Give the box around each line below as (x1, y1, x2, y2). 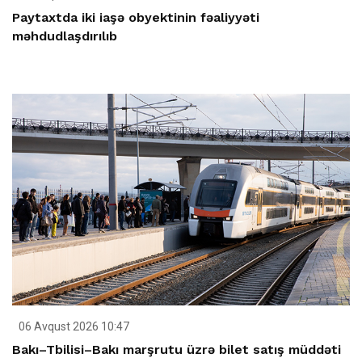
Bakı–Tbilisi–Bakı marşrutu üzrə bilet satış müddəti (12, 342, 341, 358)
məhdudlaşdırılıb (12, 27, 117, 44)
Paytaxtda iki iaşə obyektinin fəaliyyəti (12, 9, 259, 25)
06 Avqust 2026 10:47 (16, 320, 129, 334)
